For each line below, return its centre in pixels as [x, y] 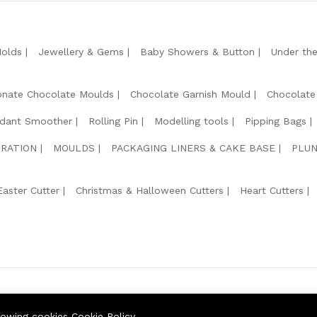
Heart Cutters [272, 190]
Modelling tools [191, 121]
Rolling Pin [113, 121]
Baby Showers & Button [197, 51]
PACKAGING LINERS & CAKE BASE [193, 148]
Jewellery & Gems [81, 51]
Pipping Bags [276, 121]
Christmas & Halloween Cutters [150, 190]
